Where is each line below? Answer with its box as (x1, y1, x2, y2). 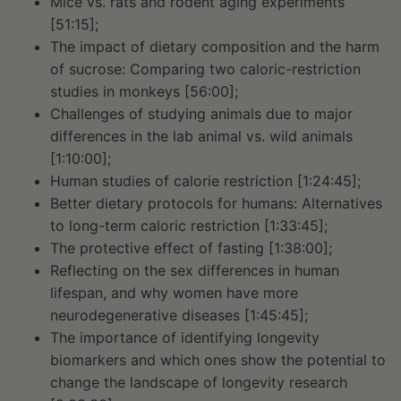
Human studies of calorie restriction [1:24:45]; (50, 172, 361, 190)
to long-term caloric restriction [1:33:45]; (50, 217, 328, 235)
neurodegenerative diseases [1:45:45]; (50, 306, 308, 324)
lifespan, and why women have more (50, 284, 298, 302)
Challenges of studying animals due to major (50, 105, 353, 123)
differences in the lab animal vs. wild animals (50, 127, 353, 145)
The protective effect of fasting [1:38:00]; (50, 239, 332, 257)
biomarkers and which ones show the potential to (50, 351, 386, 369)
